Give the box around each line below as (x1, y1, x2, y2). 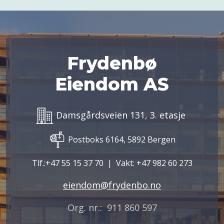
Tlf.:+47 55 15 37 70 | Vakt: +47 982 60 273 (31, 157, 192, 168)
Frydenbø (67, 52, 157, 74)
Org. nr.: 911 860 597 (67, 201, 157, 213)
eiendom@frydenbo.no (63, 178, 161, 191)
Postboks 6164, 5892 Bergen (66, 133, 175, 145)
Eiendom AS (55, 73, 168, 95)
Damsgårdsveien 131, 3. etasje (53, 109, 188, 121)
